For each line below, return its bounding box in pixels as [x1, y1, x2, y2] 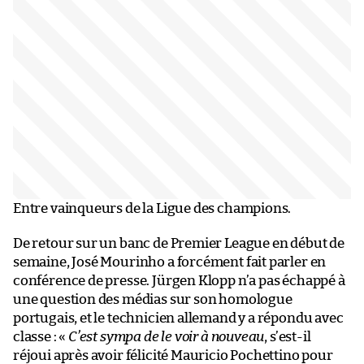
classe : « [13, 330, 69, 344]
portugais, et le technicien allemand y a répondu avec [13, 311, 344, 326]
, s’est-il [264, 330, 311, 344]
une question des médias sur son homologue [13, 292, 292, 307]
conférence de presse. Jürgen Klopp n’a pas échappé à [13, 274, 345, 288]
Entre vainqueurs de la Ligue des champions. [13, 201, 292, 216]
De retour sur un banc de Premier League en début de [13, 236, 344, 251]
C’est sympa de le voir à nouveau [68, 330, 265, 344]
